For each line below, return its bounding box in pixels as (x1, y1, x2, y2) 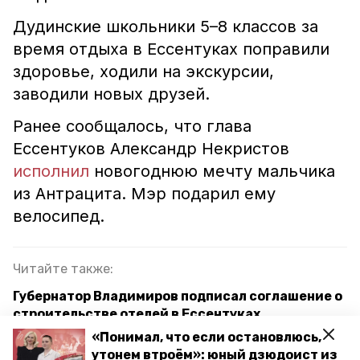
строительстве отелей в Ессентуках (13, 306, 260, 321)
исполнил (13, 162, 89, 181)
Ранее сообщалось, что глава (13, 117, 252, 136)
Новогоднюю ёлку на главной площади (13, 337, 274, 352)
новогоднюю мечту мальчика (89, 162, 335, 181)
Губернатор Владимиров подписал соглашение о (13, 288, 342, 304)
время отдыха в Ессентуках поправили (13, 39, 329, 59)
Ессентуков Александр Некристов (13, 139, 289, 158)
